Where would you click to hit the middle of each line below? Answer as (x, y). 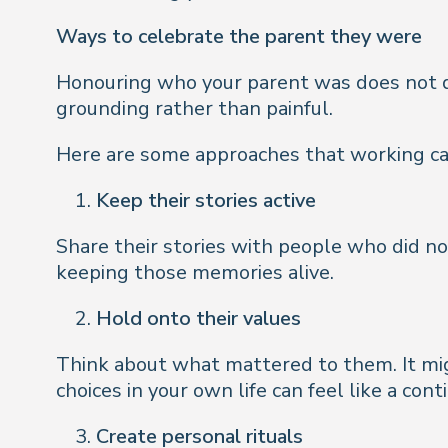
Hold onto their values (198, 318)
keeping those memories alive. (195, 272)
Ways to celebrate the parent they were (239, 36)
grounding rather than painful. (194, 108)
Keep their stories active (206, 200)
